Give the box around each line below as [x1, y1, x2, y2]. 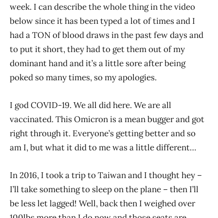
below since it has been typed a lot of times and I [10, 15, 195, 26]
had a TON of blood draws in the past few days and [10, 29, 203, 40]
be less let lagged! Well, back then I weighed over [10, 198, 195, 209]
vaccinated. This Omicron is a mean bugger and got [10, 113, 204, 125]
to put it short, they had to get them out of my [10, 43, 185, 54]
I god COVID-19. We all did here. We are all [10, 99, 171, 110]
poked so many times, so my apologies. [10, 72, 157, 83]
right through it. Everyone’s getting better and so [10, 127, 196, 139]
